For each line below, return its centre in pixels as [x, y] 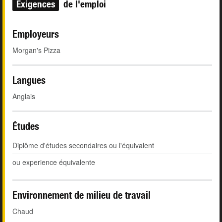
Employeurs [36, 34]
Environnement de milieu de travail [82, 195]
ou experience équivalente [54, 162]
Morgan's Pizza [36, 50]
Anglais [24, 96]
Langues [29, 80]
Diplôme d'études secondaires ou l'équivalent [83, 145]
